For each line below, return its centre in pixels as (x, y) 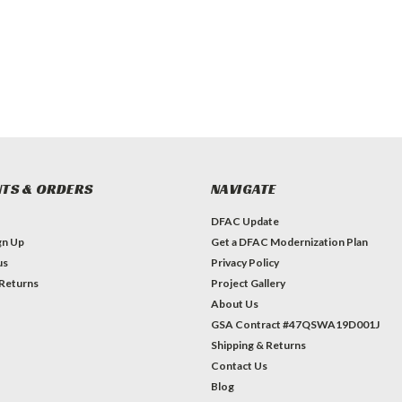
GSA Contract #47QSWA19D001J (295, 325)
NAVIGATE (243, 189)
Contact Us (239, 366)
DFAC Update (245, 222)
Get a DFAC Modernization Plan (289, 242)
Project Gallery (248, 284)
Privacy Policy (245, 263)
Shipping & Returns (258, 345)
